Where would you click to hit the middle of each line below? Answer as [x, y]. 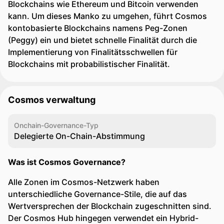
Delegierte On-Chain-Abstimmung [79, 136]
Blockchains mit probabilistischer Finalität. [89, 64]
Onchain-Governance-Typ [56, 125]
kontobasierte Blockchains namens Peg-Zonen [98, 28]
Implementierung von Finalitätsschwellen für [93, 52]
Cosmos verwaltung [52, 100]
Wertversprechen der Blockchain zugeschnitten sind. [110, 206]
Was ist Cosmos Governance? [67, 162]
